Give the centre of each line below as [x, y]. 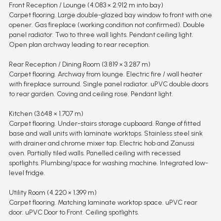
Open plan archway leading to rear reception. [79, 45]
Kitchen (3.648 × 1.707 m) [46, 114]
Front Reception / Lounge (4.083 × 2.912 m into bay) [86, 5]
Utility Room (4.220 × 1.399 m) [53, 193]
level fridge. [27, 173]
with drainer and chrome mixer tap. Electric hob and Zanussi [101, 144]
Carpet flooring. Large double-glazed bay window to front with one [110, 15]
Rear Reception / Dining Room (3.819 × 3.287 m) [79, 65]
